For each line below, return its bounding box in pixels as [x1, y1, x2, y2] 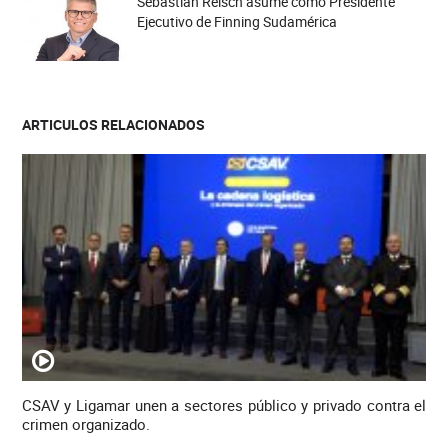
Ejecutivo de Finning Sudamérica [136, 12, 337, 32]
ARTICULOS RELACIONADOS [21, 115, 205, 135]
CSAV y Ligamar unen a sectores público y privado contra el [21, 394, 427, 415]
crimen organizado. [21, 413, 150, 434]
